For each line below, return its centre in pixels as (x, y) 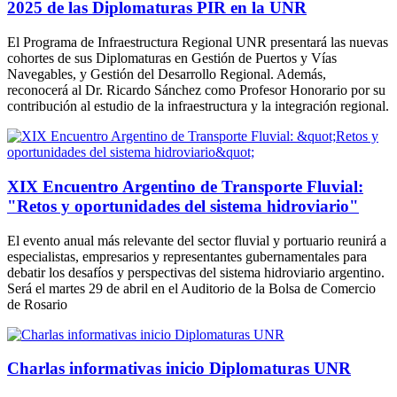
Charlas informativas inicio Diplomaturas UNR (179, 369)
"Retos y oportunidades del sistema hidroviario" (183, 206)
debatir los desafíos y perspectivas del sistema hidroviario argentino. (196, 272)
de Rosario (37, 304)
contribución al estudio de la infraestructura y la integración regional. (198, 106)
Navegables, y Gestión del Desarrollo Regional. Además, (167, 74)
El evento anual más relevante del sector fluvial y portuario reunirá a (197, 240)
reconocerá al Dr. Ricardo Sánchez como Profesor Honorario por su (196, 90)
